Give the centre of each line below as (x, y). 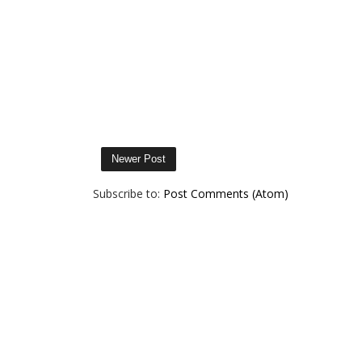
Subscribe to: (128, 194)
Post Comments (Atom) (225, 194)
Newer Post (138, 159)
